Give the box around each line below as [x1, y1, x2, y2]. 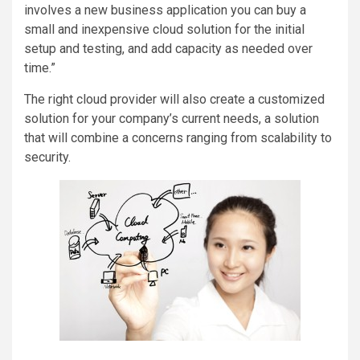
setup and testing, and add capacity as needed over [24, 41, 313, 57]
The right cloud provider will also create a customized [24, 92, 325, 108]
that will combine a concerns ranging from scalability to [24, 130, 332, 146]
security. [24, 149, 71, 166]
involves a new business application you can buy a [24, 2, 306, 18]
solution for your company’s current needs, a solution [24, 111, 319, 127]
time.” [24, 60, 55, 76]
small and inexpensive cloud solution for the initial [24, 22, 305, 38]
